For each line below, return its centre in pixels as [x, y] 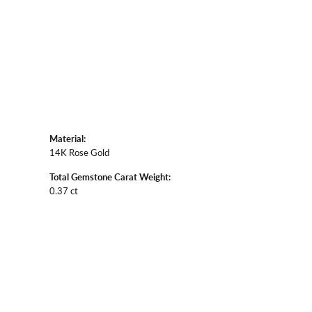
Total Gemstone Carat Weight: [110, 177]
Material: [68, 138]
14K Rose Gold [79, 152]
